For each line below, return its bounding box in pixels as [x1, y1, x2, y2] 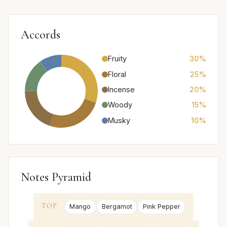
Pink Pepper [142, 203, 180, 211]
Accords [21, 27, 60, 43]
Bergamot [101, 203, 132, 211]
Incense [108, 85, 135, 94]
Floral [108, 69, 126, 79]
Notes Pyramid [21, 170, 91, 185]
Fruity [108, 54, 127, 63]
